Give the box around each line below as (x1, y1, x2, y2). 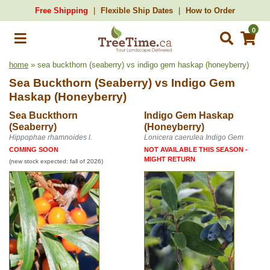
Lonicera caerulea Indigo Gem (144, 133, 243, 142)
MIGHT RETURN (144, 155, 195, 163)
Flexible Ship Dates (101, 6, 173, 15)
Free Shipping (35, 6, 88, 15)
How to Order (186, 6, 235, 15)
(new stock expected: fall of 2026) (9, 158, 103, 165)
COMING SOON (9, 146, 58, 153)
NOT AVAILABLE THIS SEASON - (144, 146, 248, 153)
